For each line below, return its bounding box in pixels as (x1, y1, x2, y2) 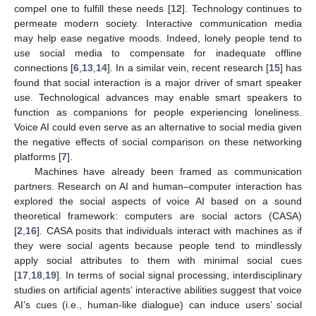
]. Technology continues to (182, 2, 302, 14)
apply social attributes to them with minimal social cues (14, 254, 302, 266)
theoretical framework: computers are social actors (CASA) (14, 209, 302, 221)
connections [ (14, 61, 74, 73)
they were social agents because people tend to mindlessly (14, 239, 302, 251)
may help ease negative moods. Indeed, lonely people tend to (14, 32, 302, 44)
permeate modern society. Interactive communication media (14, 17, 302, 29)
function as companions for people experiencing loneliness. (14, 106, 302, 118)
